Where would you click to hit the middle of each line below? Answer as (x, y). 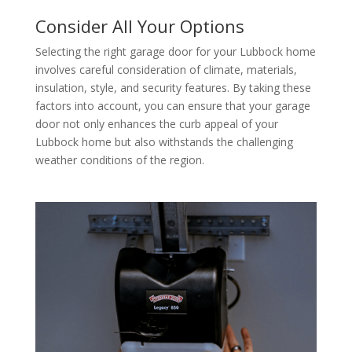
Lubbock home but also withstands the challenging (164, 141)
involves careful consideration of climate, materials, (166, 69)
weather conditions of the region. (119, 159)
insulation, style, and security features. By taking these (173, 87)
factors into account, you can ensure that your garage (172, 105)
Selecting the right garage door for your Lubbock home (175, 51)
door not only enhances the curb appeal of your (156, 123)
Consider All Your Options (139, 26)
